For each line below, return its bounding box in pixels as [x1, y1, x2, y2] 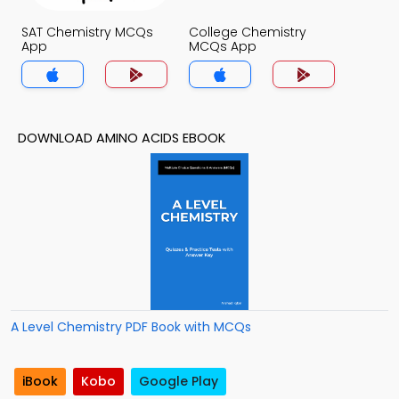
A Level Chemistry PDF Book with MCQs [11, 318, 251, 336]
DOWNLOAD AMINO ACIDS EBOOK [18, 129, 225, 147]
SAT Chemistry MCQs [21, 23, 153, 41]
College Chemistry [189, 23, 306, 41]
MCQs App [189, 37, 256, 55]
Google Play [139, 372, 218, 391]
